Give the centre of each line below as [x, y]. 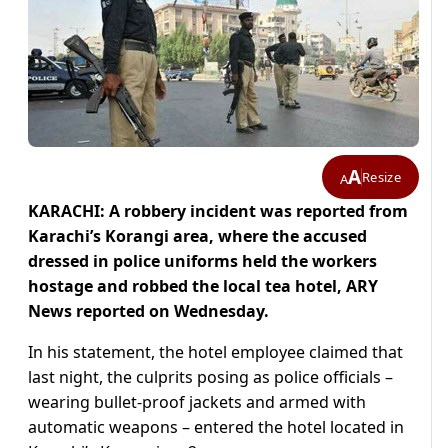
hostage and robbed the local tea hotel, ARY [203, 286]
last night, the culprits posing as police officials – [210, 377]
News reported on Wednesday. [148, 311]
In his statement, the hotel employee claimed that [215, 352]
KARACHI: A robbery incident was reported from [218, 211]
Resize [381, 176]
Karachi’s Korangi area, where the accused [197, 236]
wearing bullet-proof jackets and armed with [197, 402]
